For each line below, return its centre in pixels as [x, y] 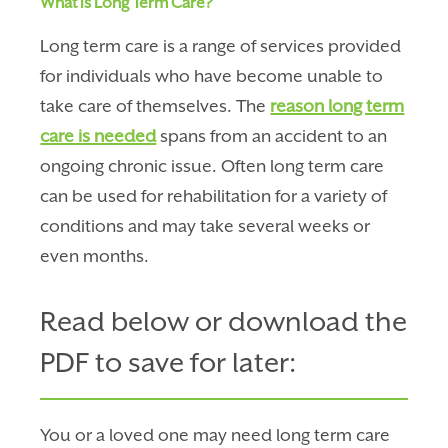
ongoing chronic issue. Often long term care [212, 166]
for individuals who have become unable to [212, 76]
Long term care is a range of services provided [221, 46]
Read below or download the [224, 321]
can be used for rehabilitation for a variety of [214, 196]
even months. [95, 256]
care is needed [98, 136]
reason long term [337, 106]
